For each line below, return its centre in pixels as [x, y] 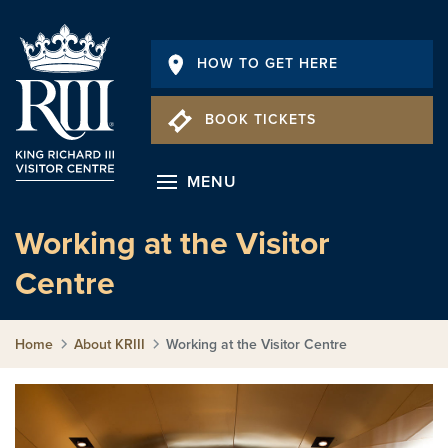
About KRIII [109, 344]
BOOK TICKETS [260, 119]
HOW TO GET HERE [267, 63]
